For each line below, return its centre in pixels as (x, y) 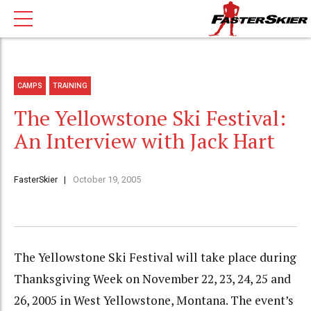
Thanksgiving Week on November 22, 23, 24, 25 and (152, 279)
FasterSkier (36, 180)
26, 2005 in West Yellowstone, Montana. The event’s (154, 301)
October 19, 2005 (107, 180)
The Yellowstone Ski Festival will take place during (155, 258)
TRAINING (70, 85)
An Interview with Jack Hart (144, 141)
